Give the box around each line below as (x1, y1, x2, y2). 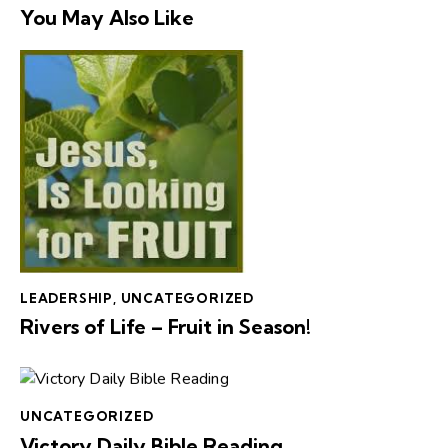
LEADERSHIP (20, 289, 113, 306)
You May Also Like (20, 4, 194, 30)
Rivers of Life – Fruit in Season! (20, 314, 311, 340)
